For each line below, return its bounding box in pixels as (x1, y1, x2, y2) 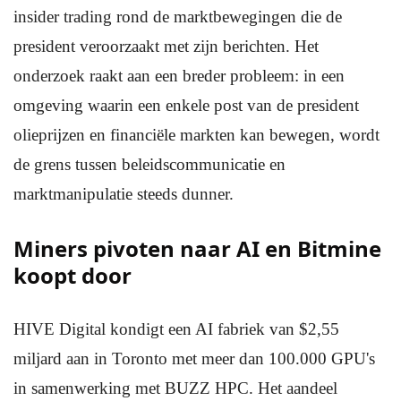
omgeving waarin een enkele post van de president (13, 96, 359, 115)
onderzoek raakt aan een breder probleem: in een (13, 66, 345, 85)
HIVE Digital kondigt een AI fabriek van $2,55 (13, 320, 339, 338)
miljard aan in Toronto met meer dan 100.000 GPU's (13, 349, 375, 368)
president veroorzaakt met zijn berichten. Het (13, 37, 319, 55)
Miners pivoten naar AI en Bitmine (13, 234, 381, 263)
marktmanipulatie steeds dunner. (13, 184, 234, 203)
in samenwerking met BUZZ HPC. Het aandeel (13, 379, 337, 397)
